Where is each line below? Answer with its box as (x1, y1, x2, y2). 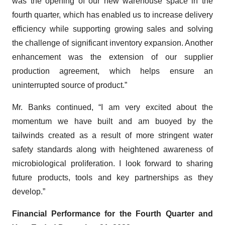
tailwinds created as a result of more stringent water (12, 131, 213, 140)
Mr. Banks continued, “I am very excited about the (12, 103, 213, 111)
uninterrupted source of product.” (12, 81, 127, 89)
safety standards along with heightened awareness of (12, 145, 213, 154)
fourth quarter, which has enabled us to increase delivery (12, 11, 213, 19)
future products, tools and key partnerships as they (12, 173, 213, 182)
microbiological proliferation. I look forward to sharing (12, 159, 213, 168)
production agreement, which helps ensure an (12, 67, 213, 75)
